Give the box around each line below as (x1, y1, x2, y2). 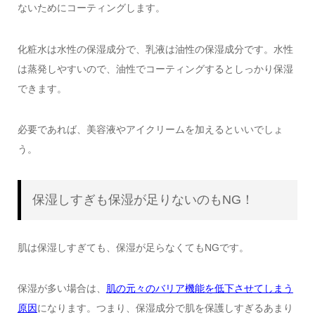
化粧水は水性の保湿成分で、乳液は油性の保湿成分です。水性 (17, 43, 293, 55)
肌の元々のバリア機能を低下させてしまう (105, 283, 293, 295)
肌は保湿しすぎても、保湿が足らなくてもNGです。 (17, 241, 249, 253)
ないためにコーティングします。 (17, 2, 165, 14)
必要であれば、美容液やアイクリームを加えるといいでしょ (17, 124, 283, 136)
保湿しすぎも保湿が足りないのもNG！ (32, 193, 254, 207)
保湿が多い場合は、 (17, 283, 106, 295)
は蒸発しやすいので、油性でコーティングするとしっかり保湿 (17, 63, 293, 75)
